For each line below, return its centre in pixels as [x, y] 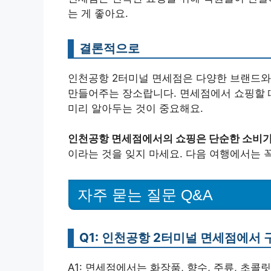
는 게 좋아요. [98, 13]
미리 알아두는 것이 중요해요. [135, 108]
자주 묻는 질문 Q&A [145, 194]
